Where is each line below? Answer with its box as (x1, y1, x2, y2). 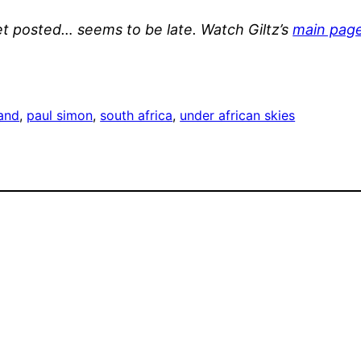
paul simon (27, 107, 93, 124)
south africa (100, 107, 173, 124)
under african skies (180, 107, 296, 124)
